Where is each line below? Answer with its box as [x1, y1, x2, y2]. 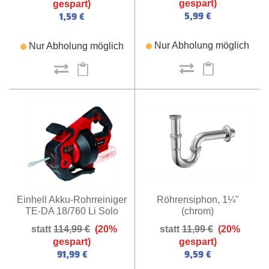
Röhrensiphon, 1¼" [156, 194, 239, 205]
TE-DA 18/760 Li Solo [25, 206, 118, 217]
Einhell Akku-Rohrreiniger [17, 195, 127, 205]
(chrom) [181, 205, 214, 216]
